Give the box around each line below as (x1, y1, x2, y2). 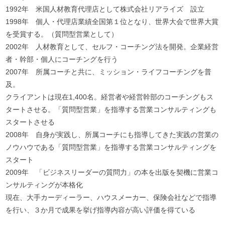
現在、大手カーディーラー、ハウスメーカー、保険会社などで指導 (5, 193, 216, 201)
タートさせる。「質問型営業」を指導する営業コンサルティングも (5, 105, 216, 114)
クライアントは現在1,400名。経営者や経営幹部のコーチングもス (5, 92, 213, 101)
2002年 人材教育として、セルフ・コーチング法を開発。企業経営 (5, 42, 218, 51)
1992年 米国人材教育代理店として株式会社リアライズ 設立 (5, 5, 204, 13)
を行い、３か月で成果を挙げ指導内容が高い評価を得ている (5, 205, 195, 214)
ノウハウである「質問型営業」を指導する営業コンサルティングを (5, 143, 216, 151)
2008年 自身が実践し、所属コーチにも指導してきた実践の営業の (5, 130, 218, 139)
